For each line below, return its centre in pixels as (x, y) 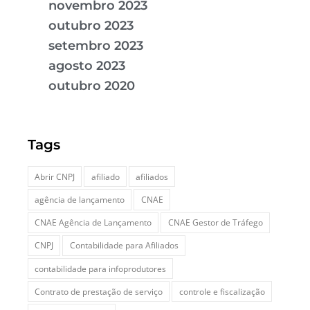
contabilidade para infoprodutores (101, 268)
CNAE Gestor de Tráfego (215, 223)
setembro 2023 (96, 45)
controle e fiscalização (222, 291)
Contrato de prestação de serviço (99, 291)
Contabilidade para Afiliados (124, 246)
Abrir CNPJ (55, 176)
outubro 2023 (91, 25)
